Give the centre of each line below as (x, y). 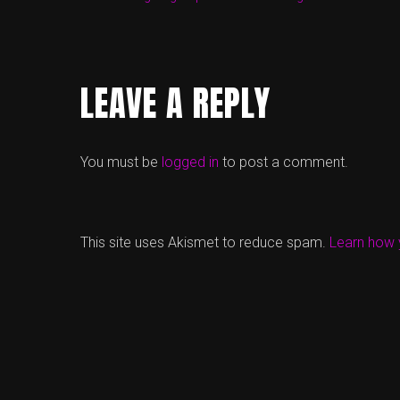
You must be (121, 162)
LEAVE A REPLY (175, 103)
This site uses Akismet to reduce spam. (205, 242)
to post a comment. (283, 162)
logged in (190, 162)
